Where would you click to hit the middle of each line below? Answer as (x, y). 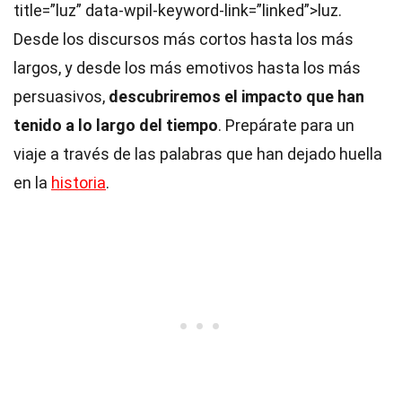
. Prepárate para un (286, 125)
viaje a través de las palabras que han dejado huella (198, 154)
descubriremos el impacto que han (236, 96)
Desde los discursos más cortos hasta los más (184, 39)
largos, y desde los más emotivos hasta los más (187, 68)
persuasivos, (61, 96)
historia (79, 183)
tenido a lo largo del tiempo (116, 125)
